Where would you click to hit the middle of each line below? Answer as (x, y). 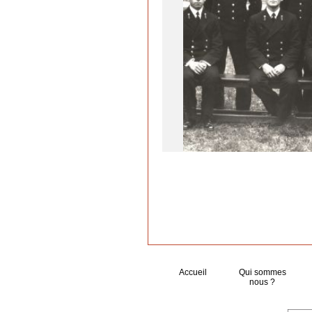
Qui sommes (262, 272)
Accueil (194, 272)
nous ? (263, 282)
